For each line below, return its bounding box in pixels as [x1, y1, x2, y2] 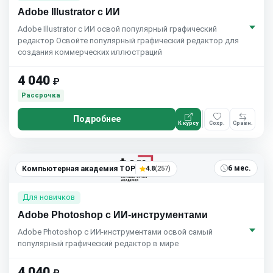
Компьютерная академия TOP [22, 165, 135, 174]
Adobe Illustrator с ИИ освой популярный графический [18, 24, 217, 34]
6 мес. [228, 164, 251, 173]
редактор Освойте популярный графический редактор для [18, 36, 239, 46]
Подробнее [73, 114, 121, 124]
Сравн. [232, 119, 253, 126]
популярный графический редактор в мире [18, 238, 179, 248]
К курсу [178, 119, 199, 126]
